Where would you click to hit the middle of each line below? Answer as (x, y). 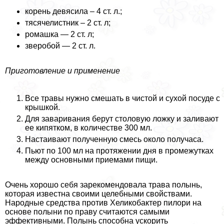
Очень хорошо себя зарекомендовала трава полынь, (103, 185)
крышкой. (42, 107)
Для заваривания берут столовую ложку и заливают (122, 119)
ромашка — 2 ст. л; (59, 34)
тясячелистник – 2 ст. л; (68, 23)
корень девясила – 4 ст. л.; (73, 11)
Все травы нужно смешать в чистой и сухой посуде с (122, 98)
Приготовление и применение (62, 71)
